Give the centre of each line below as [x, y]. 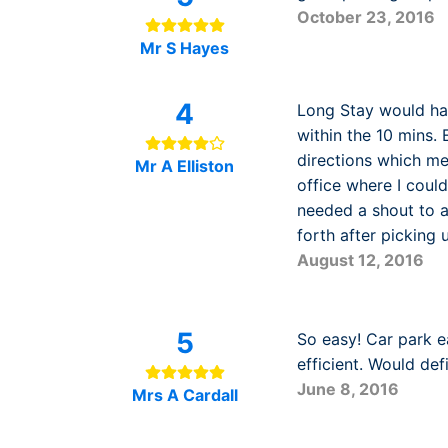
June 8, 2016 [348, 389]
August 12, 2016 [360, 260]
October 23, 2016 [366, 17]
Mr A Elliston [184, 166]
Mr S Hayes [184, 48]
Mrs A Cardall [184, 395]
